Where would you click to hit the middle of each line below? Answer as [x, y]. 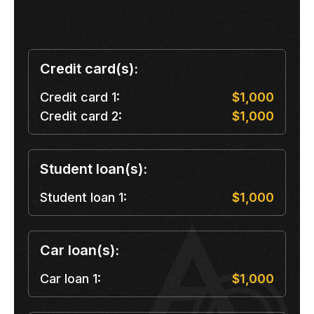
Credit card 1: [80, 97]
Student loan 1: [83, 198]
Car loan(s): [80, 251]
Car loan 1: [70, 279]
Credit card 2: [81, 116]
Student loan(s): [94, 169]
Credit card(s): [89, 69]
